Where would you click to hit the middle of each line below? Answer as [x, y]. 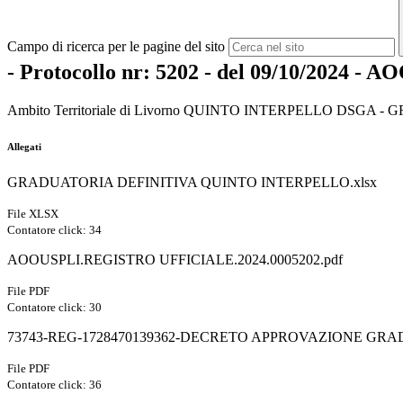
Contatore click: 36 [54, 385]
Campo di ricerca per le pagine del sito [116, 46]
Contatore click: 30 [54, 308]
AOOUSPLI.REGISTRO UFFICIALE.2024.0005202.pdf [175, 260]
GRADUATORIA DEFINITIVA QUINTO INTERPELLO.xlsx [192, 183]
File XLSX [33, 214]
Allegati [24, 147]
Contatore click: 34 [54, 230]
